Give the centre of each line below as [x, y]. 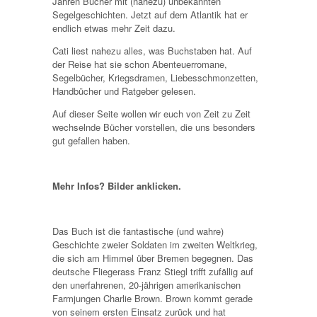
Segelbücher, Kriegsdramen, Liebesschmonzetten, [155, 77]
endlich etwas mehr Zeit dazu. [114, 28]
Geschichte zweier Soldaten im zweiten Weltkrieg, [155, 244]
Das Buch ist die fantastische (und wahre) [138, 231]
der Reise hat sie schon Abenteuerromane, [140, 64]
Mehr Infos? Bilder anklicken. [117, 185]
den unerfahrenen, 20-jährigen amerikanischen [146, 284]
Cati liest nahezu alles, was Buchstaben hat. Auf [152, 50]
